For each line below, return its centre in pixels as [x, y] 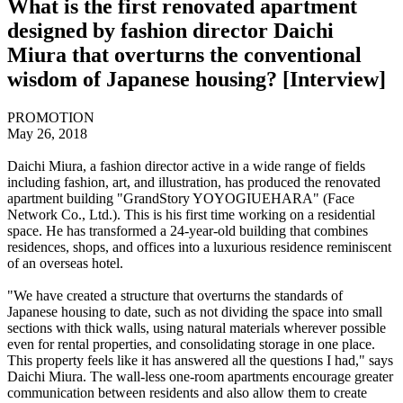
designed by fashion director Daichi [170, 30]
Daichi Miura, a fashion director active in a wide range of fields [186, 166]
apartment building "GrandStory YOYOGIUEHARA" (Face [181, 198]
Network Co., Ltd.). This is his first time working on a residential [191, 214]
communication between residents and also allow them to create [187, 392]
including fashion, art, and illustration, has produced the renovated [194, 182]
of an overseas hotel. [65, 263]
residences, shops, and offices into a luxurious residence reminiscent [199, 246]
